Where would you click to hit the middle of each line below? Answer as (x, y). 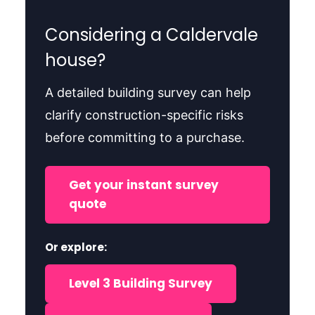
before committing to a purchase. (144, 137)
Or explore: (76, 247)
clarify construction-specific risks (144, 115)
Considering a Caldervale (151, 34)
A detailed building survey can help (148, 92)
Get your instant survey (143, 185)
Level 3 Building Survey (140, 283)
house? (75, 60)
